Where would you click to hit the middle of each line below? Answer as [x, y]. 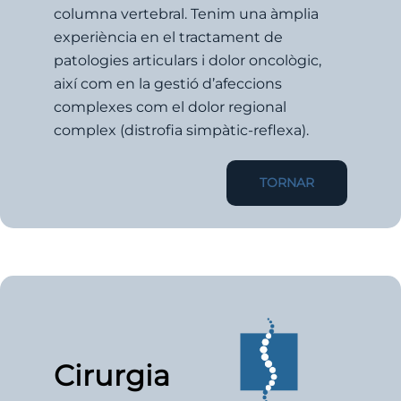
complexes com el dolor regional [170, 107]
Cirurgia [112, 375]
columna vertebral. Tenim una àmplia [186, 13]
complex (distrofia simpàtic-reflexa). [181, 130]
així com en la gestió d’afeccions [168, 83]
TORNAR [287, 182]
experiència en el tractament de [168, 37]
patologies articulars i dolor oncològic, [188, 60]
